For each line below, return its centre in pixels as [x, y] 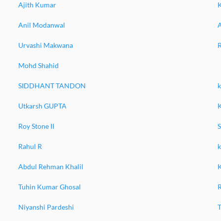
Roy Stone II [36, 126]
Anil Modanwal [41, 25]
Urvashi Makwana [45, 45]
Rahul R [30, 146]
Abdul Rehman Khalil [51, 166]
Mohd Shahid [38, 65]
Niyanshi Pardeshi [46, 207]
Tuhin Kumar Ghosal [49, 187]
